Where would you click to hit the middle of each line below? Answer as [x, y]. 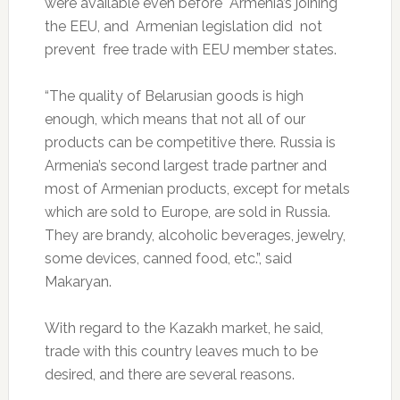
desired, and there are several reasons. [169, 374]
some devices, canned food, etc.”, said [168, 258]
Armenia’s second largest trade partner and [185, 165]
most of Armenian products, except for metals [197, 188]
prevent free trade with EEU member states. [190, 49]
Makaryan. [78, 281]
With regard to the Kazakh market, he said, [183, 328]
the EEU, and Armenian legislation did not [183, 26]
